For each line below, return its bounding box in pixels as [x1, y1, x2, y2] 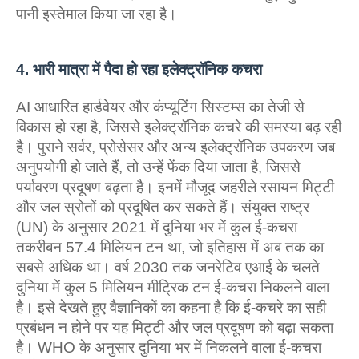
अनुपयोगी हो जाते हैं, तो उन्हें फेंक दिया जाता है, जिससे [16, 159, 301, 175]
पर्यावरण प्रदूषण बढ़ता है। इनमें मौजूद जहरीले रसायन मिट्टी [16, 179, 334, 196]
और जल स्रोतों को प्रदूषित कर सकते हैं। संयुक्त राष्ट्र [16, 199, 309, 216]
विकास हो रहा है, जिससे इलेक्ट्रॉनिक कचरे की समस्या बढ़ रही [16, 119, 341, 135]
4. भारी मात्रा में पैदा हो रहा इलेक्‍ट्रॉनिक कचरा [16, 61, 262, 78]
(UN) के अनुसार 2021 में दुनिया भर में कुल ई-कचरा [16, 219, 297, 236]
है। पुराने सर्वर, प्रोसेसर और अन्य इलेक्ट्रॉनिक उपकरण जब [16, 139, 335, 155]
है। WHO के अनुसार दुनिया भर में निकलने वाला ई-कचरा [16, 339, 321, 356]
